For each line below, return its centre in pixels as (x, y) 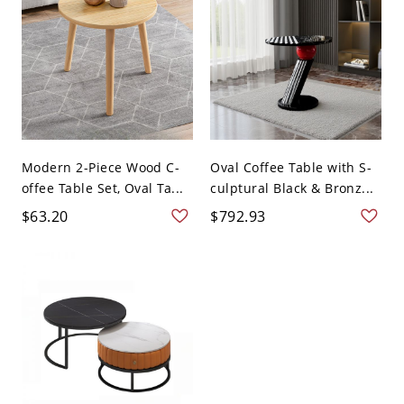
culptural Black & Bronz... (292, 188)
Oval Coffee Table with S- (291, 168)
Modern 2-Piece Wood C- (101, 168)
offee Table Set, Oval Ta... (102, 188)
